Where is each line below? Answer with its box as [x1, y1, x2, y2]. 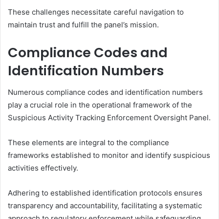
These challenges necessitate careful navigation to [8, 7, 184, 17]
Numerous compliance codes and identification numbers [8, 88, 203, 97]
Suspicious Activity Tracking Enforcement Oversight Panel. [8, 113, 211, 123]
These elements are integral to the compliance [8, 138, 169, 148]
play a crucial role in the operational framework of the [8, 100, 192, 110]
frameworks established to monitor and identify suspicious [8, 151, 210, 160]
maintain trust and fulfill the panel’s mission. [8, 20, 159, 29]
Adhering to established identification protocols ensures [8, 188, 202, 198]
